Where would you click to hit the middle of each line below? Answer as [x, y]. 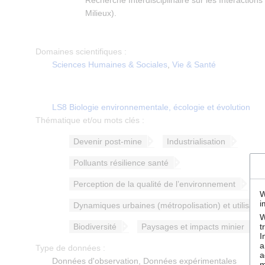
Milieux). [101, 13]
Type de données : [70, 248]
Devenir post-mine [108, 142]
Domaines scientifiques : [81, 52]
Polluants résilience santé [121, 163]
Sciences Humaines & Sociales [110, 65]
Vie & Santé [194, 65]
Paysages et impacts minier [193, 227]
